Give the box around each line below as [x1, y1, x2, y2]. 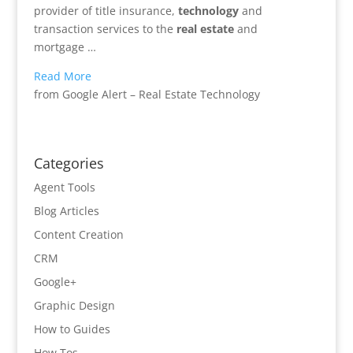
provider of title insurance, [33, 3, 178, 18]
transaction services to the [33, 21, 176, 36]
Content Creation [33, 227, 124, 242]
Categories [33, 154, 104, 173]
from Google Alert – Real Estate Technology [33, 87, 260, 102]
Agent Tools [33, 180, 95, 195]
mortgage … [33, 39, 96, 54]
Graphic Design [33, 298, 115, 313]
